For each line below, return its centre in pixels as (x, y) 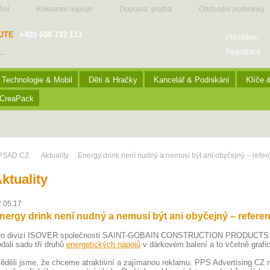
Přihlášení (242, 37)
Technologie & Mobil (37, 80)
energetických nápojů (103, 244)
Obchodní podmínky (231, 9)
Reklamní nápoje (64, 9)
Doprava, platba (145, 9)
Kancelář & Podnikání (191, 80)
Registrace (243, 52)
